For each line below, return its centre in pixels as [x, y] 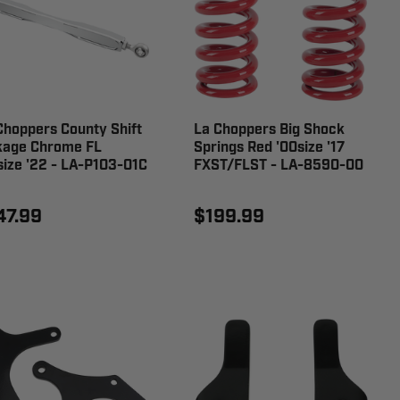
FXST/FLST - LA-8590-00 [279, 166]
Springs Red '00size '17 [270, 148]
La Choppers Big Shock [270, 130]
